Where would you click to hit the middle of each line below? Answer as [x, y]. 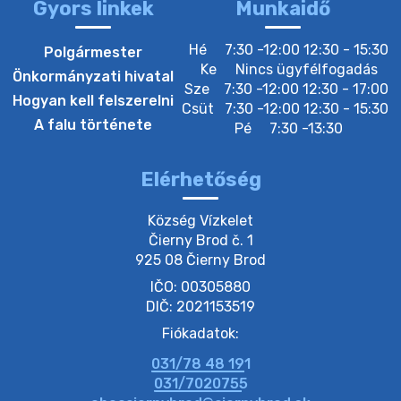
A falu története [93, 125]
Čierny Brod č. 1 [200, 241]
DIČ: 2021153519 [200, 307]
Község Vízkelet [200, 221]
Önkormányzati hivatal [93, 77]
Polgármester [93, 53]
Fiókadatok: [200, 334]
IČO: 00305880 [200, 287]
